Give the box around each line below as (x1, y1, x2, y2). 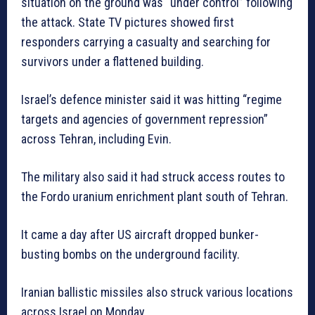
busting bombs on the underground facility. (21, 247, 240, 262)
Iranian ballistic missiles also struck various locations (21, 285, 293, 300)
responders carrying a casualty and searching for (21, 34, 271, 50)
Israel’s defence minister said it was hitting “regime (21, 92, 282, 108)
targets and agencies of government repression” (21, 112, 268, 127)
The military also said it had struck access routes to (21, 169, 285, 185)
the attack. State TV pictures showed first (21, 15, 234, 30)
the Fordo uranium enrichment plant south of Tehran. (21, 189, 288, 205)
